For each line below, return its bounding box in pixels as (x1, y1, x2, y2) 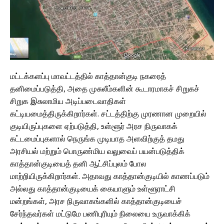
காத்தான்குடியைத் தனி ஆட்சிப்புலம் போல (10, 158, 146, 169)
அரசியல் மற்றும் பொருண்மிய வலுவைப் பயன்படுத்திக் (10, 145, 184, 157)
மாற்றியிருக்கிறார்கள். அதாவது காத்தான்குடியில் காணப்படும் (10, 170, 209, 182)
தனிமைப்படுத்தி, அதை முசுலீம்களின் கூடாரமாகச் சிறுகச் (10, 83, 199, 94)
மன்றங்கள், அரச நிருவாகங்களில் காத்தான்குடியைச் (10, 195, 182, 207)
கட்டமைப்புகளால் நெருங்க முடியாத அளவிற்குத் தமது (10, 133, 184, 144)
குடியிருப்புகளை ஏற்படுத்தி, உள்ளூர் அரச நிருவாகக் (10, 120, 177, 132)
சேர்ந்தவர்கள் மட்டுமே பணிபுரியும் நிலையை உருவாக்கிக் (10, 208, 190, 219)
